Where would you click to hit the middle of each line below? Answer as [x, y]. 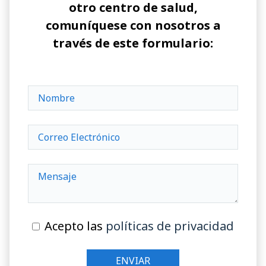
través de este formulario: [133, 43]
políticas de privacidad [170, 226]
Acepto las [75, 226]
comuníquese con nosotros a [133, 25]
